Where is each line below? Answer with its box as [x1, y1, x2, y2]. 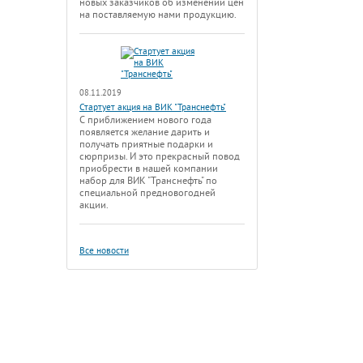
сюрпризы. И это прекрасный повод [79, 151, 240, 163]
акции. [79, 199, 109, 211]
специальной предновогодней [79, 187, 216, 199]
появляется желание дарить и [79, 126, 210, 139]
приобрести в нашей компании [79, 163, 218, 175]
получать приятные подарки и [79, 139, 213, 151]
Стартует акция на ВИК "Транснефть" [79, 102, 226, 113]
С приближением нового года [79, 114, 211, 126]
